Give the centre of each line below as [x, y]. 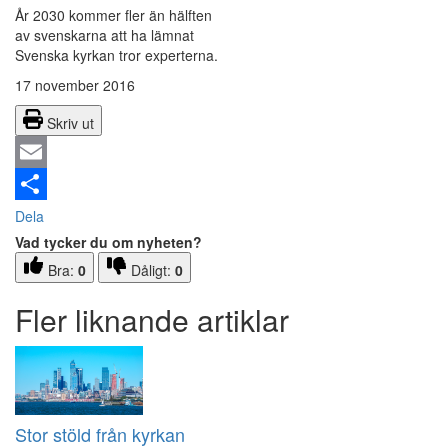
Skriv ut [70, 123]
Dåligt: [153, 270]
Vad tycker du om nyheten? [108, 242]
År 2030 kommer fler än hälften [113, 15]
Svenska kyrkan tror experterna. [116, 55]
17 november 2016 [75, 85]
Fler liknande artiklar [152, 320]
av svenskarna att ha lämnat [104, 35]
